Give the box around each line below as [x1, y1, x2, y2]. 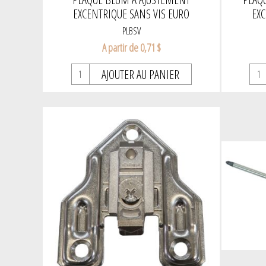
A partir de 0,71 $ [102, 40, 161, 55]
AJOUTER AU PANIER [101, 66, 179, 83]
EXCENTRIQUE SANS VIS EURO [73, 6, 190, 23]
